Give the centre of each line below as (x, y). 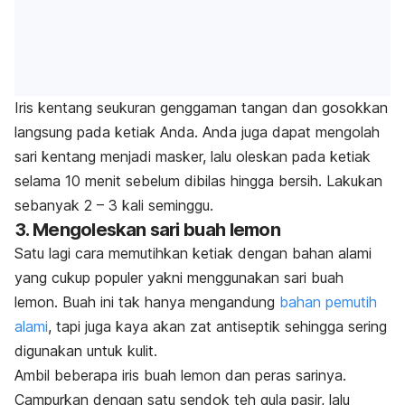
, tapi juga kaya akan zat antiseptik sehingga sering (217, 327)
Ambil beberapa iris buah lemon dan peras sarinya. (180, 376)
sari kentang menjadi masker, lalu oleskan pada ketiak (193, 157)
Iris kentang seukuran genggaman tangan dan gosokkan (201, 108)
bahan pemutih (328, 302)
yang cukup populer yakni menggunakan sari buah (179, 278)
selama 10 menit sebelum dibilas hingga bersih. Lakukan (198, 181)
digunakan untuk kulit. (86, 351)
